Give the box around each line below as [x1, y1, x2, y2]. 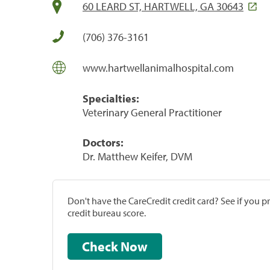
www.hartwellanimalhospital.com [83, 60, 234, 75]
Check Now [121, 237, 148, 255]
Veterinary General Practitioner [83, 105, 222, 119]
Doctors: [83, 135, 124, 149]
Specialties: [83, 91, 139, 105]
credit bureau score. [67, 206, 146, 219]
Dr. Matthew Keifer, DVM [83, 149, 192, 163]
